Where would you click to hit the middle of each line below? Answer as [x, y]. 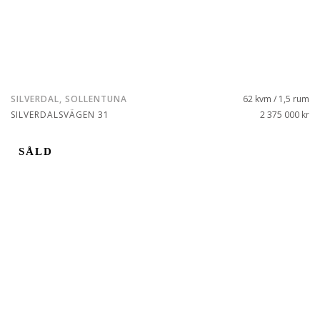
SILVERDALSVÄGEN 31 [60, 115]
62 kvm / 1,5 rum [276, 99]
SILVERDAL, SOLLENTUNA [69, 99]
